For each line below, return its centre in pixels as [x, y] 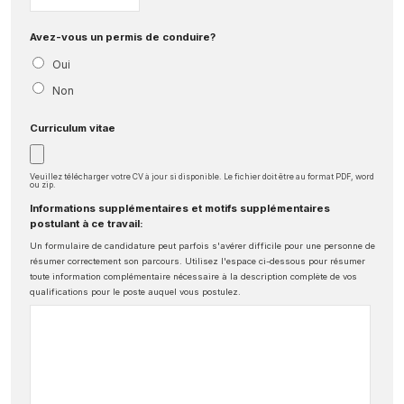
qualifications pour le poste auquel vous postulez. [135, 291]
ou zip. [43, 184]
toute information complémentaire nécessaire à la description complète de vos [193, 276]
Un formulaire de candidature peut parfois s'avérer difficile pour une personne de [202, 245]
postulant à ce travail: [87, 223]
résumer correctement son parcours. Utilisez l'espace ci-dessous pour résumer [197, 261]
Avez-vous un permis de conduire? [123, 37]
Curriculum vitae [73, 128]
